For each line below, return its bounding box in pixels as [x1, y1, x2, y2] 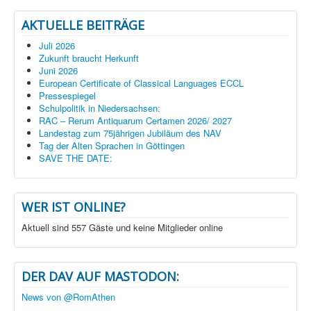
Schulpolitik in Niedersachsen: [39, 101, 160, 115]
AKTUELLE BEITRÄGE [22, 17, 144, 34]
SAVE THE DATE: [39, 151, 112, 165]
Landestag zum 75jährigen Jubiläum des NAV [39, 126, 221, 140]
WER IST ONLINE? [22, 199, 126, 216]
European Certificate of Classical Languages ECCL [39, 76, 244, 90]
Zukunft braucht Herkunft [39, 51, 139, 65]
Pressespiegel [39, 89, 96, 103]
